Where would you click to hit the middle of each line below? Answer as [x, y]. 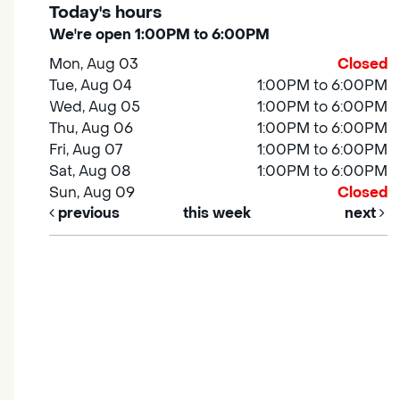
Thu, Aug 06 [92, 129]
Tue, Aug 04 [91, 86]
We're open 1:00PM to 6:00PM [159, 35]
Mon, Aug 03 [94, 64]
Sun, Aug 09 [92, 193]
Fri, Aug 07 [86, 150]
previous [87, 213]
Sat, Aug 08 [91, 171]
